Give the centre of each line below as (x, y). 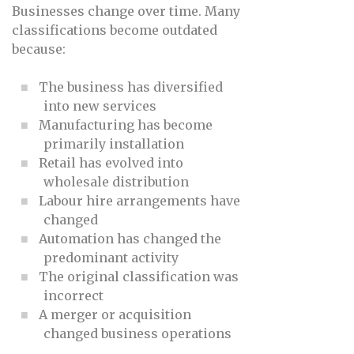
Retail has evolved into (111, 163)
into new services (100, 106)
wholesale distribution (116, 182)
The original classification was (138, 277)
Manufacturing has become (125, 125)
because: (39, 49)
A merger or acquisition (115, 315)
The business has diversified (130, 87)
